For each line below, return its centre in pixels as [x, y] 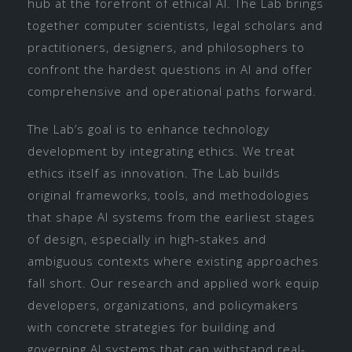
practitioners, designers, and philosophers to [166, 47]
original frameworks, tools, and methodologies [169, 194]
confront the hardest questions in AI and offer [170, 69]
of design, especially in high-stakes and [147, 238]
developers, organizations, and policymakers [163, 304]
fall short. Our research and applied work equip [174, 282]
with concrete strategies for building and [152, 326]
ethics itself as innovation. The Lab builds [154, 172]
